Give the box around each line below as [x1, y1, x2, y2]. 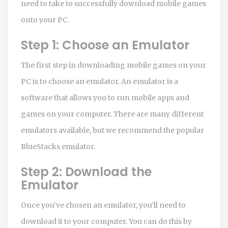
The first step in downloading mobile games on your [21, 61, 206, 70]
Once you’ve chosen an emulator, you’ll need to [21, 201, 186, 210]
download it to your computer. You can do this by [21, 217, 192, 226]
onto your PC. [21, 15, 69, 24]
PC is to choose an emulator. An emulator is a [21, 77, 178, 86]
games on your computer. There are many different [21, 109, 204, 119]
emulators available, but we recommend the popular [21, 126, 204, 135]
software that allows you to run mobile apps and [21, 93, 189, 102]
